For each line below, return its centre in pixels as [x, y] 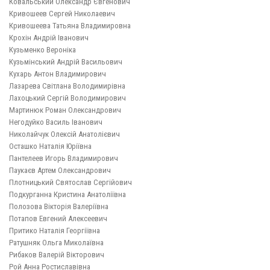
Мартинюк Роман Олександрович [65, 110]
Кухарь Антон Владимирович [58, 74]
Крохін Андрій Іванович [49, 38]
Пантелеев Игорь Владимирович [64, 159]
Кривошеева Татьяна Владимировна [70, 26]
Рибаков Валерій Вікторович [57, 255]
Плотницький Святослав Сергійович [71, 183]
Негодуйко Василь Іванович [56, 122]
